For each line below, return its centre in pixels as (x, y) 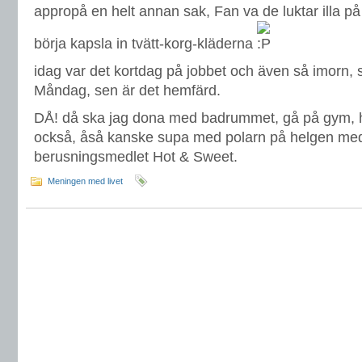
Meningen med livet (85, 181)
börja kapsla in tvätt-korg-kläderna (145, 44)
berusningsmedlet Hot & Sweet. (136, 157)
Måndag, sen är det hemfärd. (127, 90)
